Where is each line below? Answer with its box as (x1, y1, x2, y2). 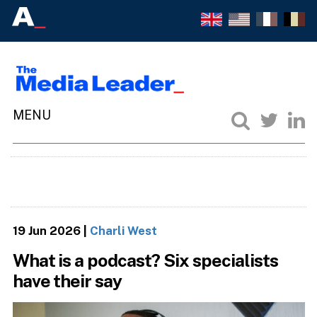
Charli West (89, 223, 157, 238)
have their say (12, 270, 122, 292)
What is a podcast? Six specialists (12, 250, 279, 272)
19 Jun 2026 (12, 223, 81, 238)
